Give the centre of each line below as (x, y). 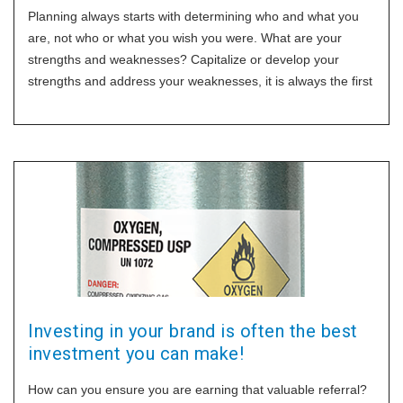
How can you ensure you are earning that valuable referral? (197, 390)
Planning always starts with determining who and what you (193, 16)
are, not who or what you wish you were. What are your (185, 38)
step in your (61, 103)
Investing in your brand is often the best (193, 331)
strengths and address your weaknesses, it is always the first (200, 81)
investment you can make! (136, 354)
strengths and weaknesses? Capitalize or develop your (184, 59)
